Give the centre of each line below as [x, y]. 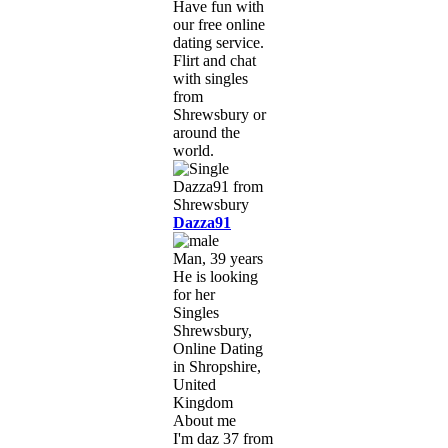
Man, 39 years [218, 258]
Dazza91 [202, 222]
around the [206, 132]
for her [194, 294]
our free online [219, 24]
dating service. [218, 42]
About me [204, 420]
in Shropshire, [217, 366]
